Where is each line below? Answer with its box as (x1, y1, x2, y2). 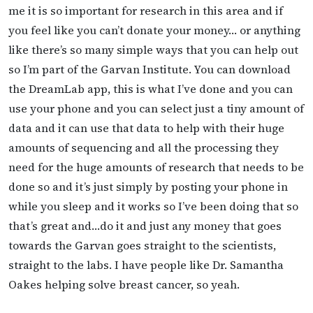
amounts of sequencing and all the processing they (8, 139, 279, 155)
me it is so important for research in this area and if (8, 2, 283, 18)
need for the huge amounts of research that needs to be (8, 159, 304, 175)
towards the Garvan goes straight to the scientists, (8, 237, 276, 253)
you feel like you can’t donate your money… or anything (8, 22, 300, 38)
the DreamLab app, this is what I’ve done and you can (8, 80, 293, 96)
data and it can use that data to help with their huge (8, 119, 284, 136)
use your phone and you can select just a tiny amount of (8, 100, 304, 116)
